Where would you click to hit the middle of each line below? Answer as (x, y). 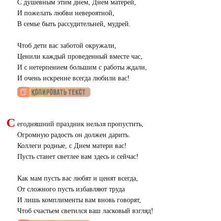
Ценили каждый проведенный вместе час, (80, 56)
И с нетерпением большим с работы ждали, (82, 67)
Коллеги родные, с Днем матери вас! (72, 146)
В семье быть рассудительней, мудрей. (74, 24)
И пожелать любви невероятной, (66, 13)
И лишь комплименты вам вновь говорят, (79, 200)
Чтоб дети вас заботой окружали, (67, 46)
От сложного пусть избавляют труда (71, 189)
